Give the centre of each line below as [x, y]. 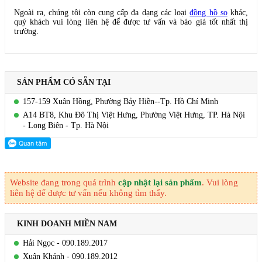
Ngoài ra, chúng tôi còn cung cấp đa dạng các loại [102, 13]
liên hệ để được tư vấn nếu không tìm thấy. [88, 193]
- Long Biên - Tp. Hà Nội [66, 126]
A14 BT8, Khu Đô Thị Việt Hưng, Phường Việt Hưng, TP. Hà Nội [134, 115]
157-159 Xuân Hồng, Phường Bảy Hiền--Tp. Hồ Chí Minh [120, 102]
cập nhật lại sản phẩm [160, 183]
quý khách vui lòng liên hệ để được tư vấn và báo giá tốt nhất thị [131, 22]
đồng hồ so [208, 13]
